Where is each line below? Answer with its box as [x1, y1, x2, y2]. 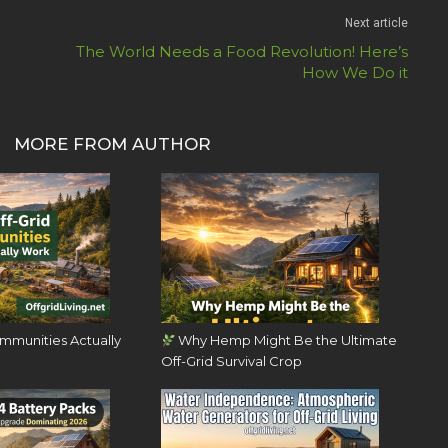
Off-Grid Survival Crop [160, 353, 302, 370]
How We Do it [302, 63, 408, 83]
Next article [345, 16, 408, 31]
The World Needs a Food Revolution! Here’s [76, 42, 408, 62]
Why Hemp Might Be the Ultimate [175, 332, 398, 349]
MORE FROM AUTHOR [14, 134, 211, 155]
